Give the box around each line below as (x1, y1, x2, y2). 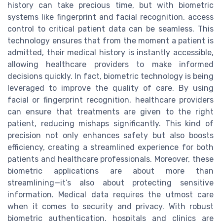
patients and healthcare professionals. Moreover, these (7, 154, 214, 164)
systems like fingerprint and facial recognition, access (7, 12, 214, 22)
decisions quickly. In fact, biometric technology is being (7, 72, 214, 81)
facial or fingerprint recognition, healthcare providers (7, 95, 214, 105)
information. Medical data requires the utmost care (7, 190, 214, 199)
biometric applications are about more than (7, 166, 214, 176)
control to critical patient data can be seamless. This (7, 24, 214, 34)
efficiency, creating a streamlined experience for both (7, 143, 214, 152)
